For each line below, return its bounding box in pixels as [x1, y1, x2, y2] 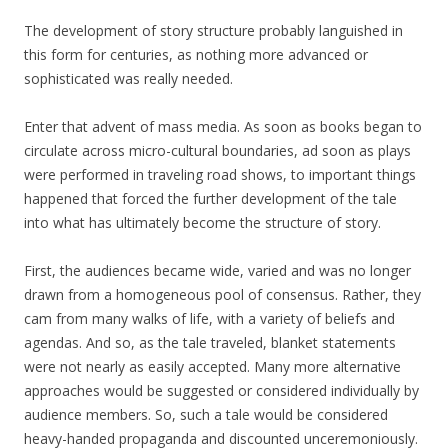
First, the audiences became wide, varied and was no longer [24, 261, 411, 281]
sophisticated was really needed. [24, 69, 233, 89]
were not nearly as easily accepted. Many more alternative [24, 357, 401, 377]
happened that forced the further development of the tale [24, 189, 397, 209]
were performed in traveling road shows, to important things [24, 165, 416, 185]
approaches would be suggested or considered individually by [24, 381, 419, 401]
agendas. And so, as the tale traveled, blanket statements [24, 333, 396, 353]
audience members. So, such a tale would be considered [24, 405, 388, 425]
